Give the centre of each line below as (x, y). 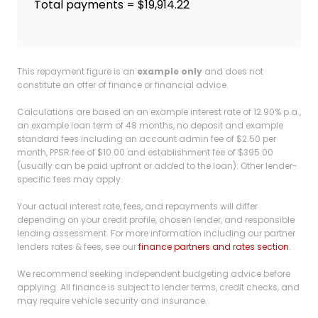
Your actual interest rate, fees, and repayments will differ (137, 207)
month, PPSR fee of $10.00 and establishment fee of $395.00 (145, 153)
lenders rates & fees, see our (78, 247)
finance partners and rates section (214, 247)
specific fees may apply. (70, 180)
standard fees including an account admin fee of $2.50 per (147, 139)
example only (170, 72)
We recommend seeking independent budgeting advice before (154, 274)
